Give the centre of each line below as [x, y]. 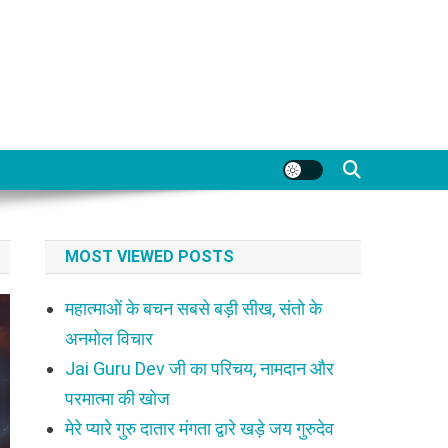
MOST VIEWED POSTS [150, 256]
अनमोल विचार [109, 338]
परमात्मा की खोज [118, 398]
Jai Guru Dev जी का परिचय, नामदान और [200, 368]
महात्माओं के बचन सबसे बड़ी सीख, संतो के [194, 308]
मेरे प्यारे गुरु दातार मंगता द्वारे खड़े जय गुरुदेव [200, 428]
